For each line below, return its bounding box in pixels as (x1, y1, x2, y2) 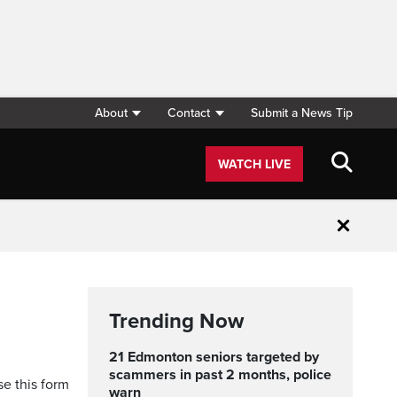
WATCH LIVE (218, 157, 291, 172)
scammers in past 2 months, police (109, 366, 331, 384)
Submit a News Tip (251, 105, 353, 121)
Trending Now (109, 308, 244, 334)
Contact (167, 105, 211, 121)
